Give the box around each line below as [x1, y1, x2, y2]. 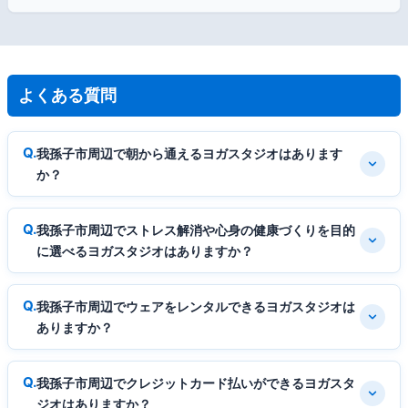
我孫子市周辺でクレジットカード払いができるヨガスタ [36, 374, 355, 391]
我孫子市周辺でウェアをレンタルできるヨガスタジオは [36, 298, 355, 314]
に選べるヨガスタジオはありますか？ [36, 242, 253, 259]
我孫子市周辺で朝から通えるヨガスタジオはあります [36, 145, 342, 161]
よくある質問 [18, 85, 117, 105]
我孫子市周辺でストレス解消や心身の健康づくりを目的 [36, 221, 355, 238]
